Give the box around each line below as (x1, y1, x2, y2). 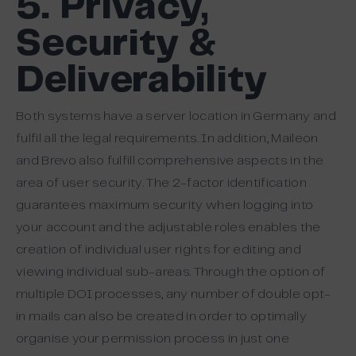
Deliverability (16, 62, 267, 99)
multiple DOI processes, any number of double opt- (16, 288, 331, 300)
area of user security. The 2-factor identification (16, 176, 308, 189)
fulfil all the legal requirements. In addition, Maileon (16, 132, 319, 145)
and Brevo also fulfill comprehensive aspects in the (16, 154, 324, 167)
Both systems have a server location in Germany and (16, 110, 337, 122)
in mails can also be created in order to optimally (16, 310, 308, 323)
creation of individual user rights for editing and (16, 243, 302, 256)
